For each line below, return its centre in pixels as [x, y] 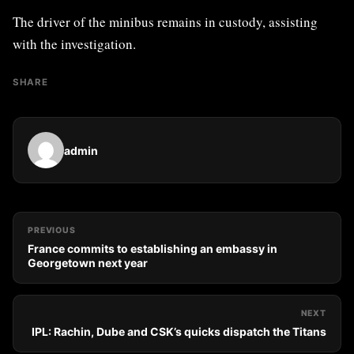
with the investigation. [74, 44]
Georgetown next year [88, 263]
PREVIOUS [52, 231]
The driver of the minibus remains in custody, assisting [165, 22]
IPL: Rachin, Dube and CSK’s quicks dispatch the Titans [179, 332]
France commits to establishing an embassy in [153, 249]
